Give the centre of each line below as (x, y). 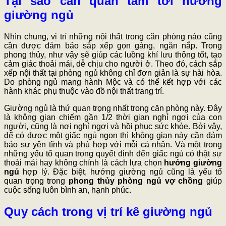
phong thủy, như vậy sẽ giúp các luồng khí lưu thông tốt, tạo (113, 54)
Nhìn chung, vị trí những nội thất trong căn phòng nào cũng (113, 36)
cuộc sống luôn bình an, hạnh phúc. (68, 190)
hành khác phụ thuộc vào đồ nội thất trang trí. (85, 91)
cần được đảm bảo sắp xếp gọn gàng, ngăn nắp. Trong (113, 45)
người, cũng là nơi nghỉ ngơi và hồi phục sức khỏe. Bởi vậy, (113, 126)
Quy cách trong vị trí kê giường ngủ (108, 211)
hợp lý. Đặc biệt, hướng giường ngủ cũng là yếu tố (123, 172)
